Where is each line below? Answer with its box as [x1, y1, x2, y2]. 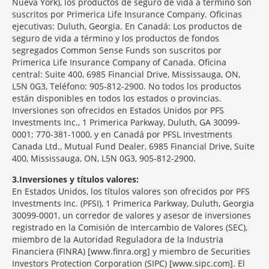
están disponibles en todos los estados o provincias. [12, 92, 222, 104]
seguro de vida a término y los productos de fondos [12, 32, 219, 44]
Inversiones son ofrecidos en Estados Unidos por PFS [12, 104, 224, 116]
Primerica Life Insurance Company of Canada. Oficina [12, 56, 226, 68]
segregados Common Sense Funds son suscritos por [12, 44, 222, 56]
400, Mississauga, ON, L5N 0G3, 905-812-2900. [12, 153, 196, 164]
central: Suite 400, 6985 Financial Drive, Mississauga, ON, [12, 68, 240, 80]
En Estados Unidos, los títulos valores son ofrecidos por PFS [12, 186, 250, 197]
